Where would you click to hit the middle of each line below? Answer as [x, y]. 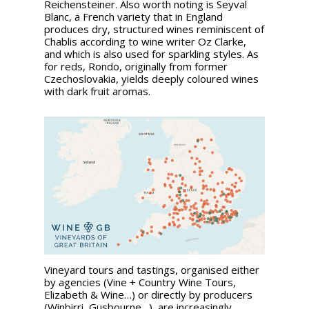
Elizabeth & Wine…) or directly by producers [148, 294]
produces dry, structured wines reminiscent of [154, 29]
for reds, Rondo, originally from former [136, 67]
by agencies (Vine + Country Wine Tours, [140, 282]
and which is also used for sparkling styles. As [151, 54]
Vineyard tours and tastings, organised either [152, 269]
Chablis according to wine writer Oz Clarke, [145, 42]
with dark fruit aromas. [97, 91]
